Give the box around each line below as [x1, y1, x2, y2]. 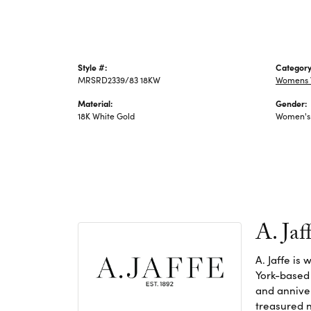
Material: [78, 96, 112, 109]
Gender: [276, 96, 307, 109]
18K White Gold [78, 110, 135, 121]
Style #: [78, 60, 107, 73]
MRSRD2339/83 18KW [78, 74, 160, 85]
